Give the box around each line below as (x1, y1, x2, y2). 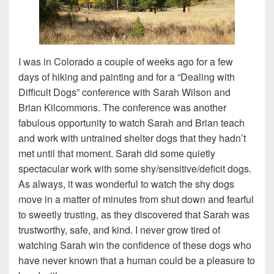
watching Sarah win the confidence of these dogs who (18, 238, 251, 252)
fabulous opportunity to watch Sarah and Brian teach (18, 116, 245, 130)
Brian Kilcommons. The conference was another (18, 100, 226, 114)
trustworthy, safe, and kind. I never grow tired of (18, 223, 220, 237)
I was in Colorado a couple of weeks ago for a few (18, 54, 233, 68)
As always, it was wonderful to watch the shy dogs (18, 177, 234, 191)
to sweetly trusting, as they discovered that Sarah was (18, 207, 250, 221)
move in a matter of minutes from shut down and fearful (18, 192, 254, 206)
